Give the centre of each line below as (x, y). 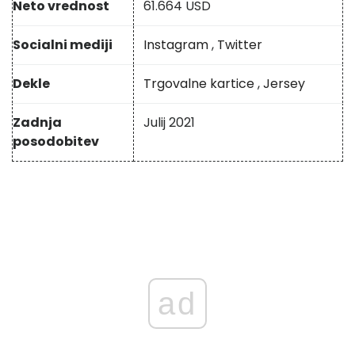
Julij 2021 (169, 123)
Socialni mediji (63, 45)
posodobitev (56, 142)
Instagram (176, 45)
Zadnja (37, 123)
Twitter (240, 45)
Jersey (284, 84)
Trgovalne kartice (199, 84)
